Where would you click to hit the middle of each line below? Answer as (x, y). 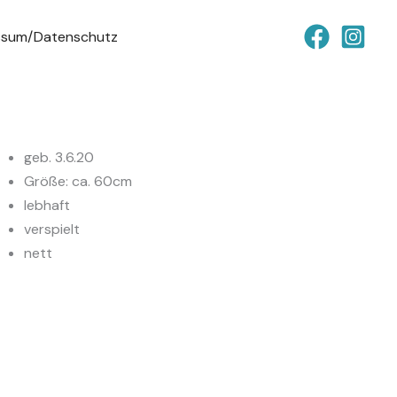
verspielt (52, 229)
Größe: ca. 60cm (78, 181)
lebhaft (47, 205)
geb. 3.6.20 (59, 157)
